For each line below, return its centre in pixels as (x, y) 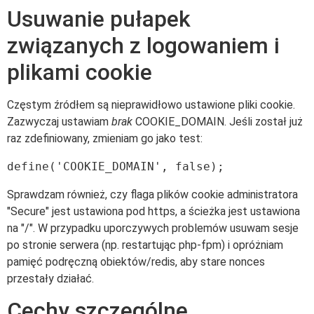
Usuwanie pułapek (99, 19)
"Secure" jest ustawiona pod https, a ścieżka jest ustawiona (153, 211)
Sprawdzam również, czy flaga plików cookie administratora (152, 194)
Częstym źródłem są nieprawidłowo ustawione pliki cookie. (151, 104)
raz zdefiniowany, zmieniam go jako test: (105, 138)
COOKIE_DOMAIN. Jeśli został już (218, 121)
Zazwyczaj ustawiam (59, 121)
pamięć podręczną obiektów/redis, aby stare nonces (136, 261)
